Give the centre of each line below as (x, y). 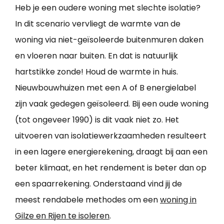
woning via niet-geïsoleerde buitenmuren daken (109, 40)
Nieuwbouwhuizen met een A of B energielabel (105, 88)
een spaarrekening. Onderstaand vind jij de (98, 184)
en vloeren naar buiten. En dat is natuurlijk (96, 56)
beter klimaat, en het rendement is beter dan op (111, 168)
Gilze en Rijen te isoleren (62, 216)
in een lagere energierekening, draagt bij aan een (111, 152)
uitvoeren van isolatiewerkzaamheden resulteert (111, 136)
